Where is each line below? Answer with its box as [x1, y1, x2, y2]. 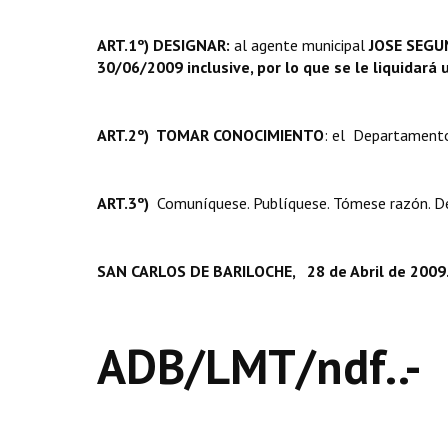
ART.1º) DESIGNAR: [97, 35, 230, 55]
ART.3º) [97, 193, 157, 213]
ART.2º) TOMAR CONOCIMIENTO [97, 125, 324, 145]
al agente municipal [230, 35, 369, 55]
